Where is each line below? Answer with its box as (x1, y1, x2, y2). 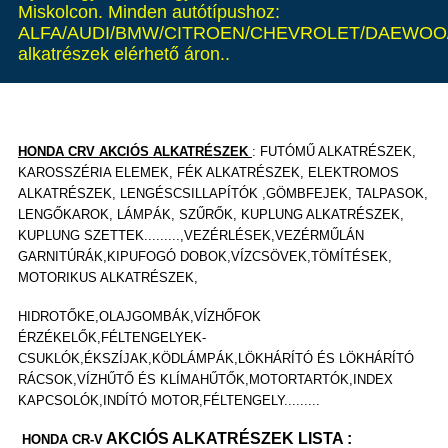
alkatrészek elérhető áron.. (18, 44, 230, 64)
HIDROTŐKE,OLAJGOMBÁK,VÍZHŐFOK (18, 309, 261, 324)
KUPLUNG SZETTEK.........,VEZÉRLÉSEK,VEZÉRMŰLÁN (18, 228, 364, 243)
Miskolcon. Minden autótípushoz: (18, 2, 280, 22)
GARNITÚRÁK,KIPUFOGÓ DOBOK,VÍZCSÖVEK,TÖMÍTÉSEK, (18, 249, 392, 264)
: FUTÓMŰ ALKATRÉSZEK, (252, 144, 416, 159)
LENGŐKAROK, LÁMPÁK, (18, 207, 179, 222)
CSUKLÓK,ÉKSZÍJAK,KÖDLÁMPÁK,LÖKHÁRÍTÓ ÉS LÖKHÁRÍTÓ (18, 351, 414, 366)
